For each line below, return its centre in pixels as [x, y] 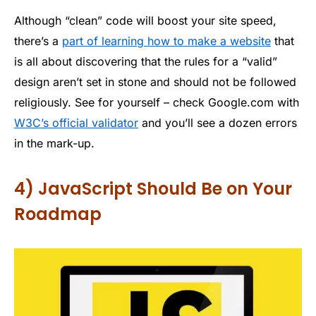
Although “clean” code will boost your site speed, [145, 20]
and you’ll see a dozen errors [218, 122]
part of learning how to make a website [166, 41]
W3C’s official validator [76, 122]
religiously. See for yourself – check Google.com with [157, 102]
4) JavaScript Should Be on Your [153, 188]
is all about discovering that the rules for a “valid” [146, 61]
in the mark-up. [54, 143]
